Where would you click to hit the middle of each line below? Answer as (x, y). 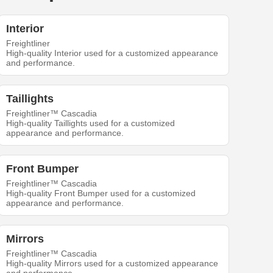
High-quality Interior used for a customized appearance (112, 53)
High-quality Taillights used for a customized (91, 123)
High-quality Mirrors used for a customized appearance (112, 264)
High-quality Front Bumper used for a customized (101, 193)
